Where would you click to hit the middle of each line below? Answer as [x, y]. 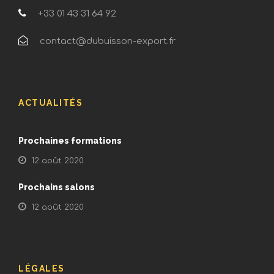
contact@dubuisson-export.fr [106, 41]
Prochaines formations [70, 141]
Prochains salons [57, 187]
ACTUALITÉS [50, 103]
